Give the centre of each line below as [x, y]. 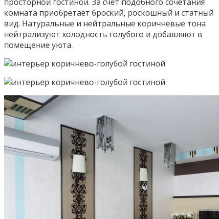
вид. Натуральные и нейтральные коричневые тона [105, 23]
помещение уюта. [38, 45]
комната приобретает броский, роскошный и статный [109, 12]
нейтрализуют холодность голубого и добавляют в [103, 34]
